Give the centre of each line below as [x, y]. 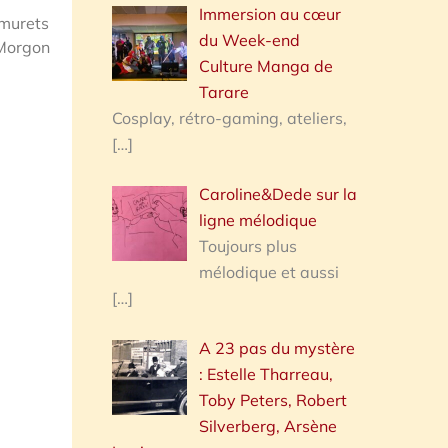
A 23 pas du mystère [276, 347]
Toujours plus [247, 245]
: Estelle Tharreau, [265, 373]
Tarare [223, 91]
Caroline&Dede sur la [277, 193]
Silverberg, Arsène [267, 425]
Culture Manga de [265, 65]
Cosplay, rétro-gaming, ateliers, [229, 117]
